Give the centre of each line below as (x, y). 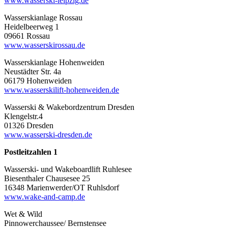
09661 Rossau (27, 36)
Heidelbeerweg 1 (32, 26)
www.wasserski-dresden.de (48, 134)
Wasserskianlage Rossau (43, 17)
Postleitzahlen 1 (31, 152)
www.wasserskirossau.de (45, 45)
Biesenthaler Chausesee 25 (47, 178)
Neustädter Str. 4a (33, 71)
